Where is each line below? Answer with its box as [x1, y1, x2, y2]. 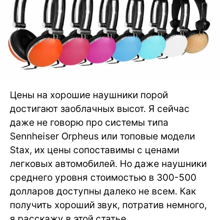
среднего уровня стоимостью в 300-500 [10, 172, 196, 184]
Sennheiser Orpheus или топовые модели [10, 131, 195, 142]
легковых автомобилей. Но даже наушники [10, 158, 207, 170]
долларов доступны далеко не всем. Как [10, 186, 196, 197]
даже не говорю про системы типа [10, 117, 168, 129]
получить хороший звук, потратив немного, [10, 199, 207, 211]
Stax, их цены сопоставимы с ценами [10, 144, 179, 156]
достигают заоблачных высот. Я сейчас [10, 103, 190, 115]
